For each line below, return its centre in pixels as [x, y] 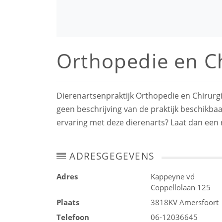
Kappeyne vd [173, 176]
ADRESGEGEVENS [111, 156]
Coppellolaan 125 [181, 187]
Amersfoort [199, 202]
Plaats [68, 202]
